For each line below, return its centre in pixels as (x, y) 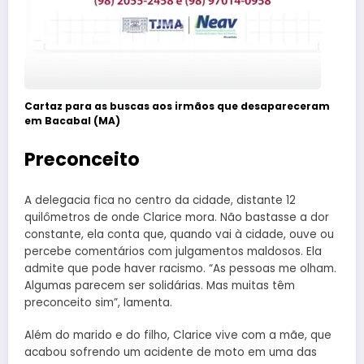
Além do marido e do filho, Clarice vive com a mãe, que (178, 336)
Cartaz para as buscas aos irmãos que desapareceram (177, 106)
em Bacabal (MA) (74, 120)
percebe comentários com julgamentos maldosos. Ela (173, 251)
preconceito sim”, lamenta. (98, 302)
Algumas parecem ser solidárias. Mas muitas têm (160, 285)
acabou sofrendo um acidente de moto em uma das (171, 353)
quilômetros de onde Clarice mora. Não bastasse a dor (177, 217)
